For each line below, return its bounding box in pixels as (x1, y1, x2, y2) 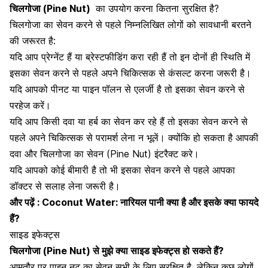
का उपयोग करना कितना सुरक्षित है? (93, 2, 219, 14)
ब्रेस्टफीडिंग (86, 50, 127, 63)
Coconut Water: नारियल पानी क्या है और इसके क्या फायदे (42, 196, 258, 208)
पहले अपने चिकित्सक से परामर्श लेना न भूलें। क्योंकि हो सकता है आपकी (10, 131, 258, 144)
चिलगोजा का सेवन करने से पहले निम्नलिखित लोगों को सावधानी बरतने (10, 18, 251, 31)
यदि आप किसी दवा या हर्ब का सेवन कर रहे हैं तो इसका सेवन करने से (10, 115, 248, 127)
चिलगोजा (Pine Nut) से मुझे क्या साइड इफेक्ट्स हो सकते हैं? (10, 244, 224, 257)
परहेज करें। (10, 99, 51, 111)
